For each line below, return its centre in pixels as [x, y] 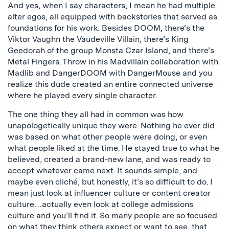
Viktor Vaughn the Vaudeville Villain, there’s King [98, 39]
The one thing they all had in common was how [96, 114]
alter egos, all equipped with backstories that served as [112, 16]
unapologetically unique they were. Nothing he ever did [111, 125]
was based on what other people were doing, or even [107, 136]
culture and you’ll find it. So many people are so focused [112, 215]
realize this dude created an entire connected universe [110, 84]
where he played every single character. [82, 95]
